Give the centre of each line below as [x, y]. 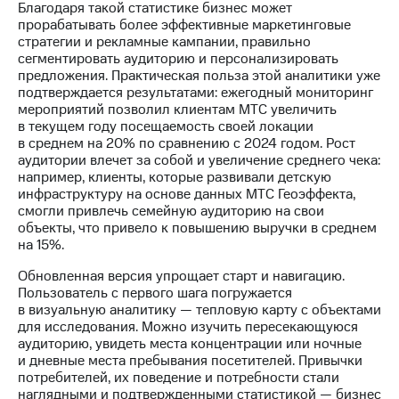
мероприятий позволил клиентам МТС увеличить [177, 110]
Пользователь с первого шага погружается [155, 293]
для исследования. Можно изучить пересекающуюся [188, 327]
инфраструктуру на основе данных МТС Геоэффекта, [187, 195]
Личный [100, 156]
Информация [117, 37]
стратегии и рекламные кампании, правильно [164, 42]
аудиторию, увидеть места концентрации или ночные [190, 344]
